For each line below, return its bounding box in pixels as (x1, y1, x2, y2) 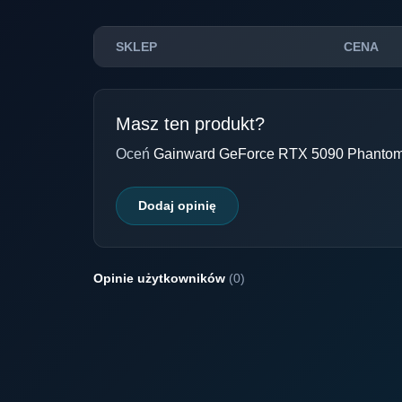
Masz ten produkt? (116, 114, 265, 134)
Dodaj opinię (138, 198, 216, 213)
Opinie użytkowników (93, 271, 229, 285)
